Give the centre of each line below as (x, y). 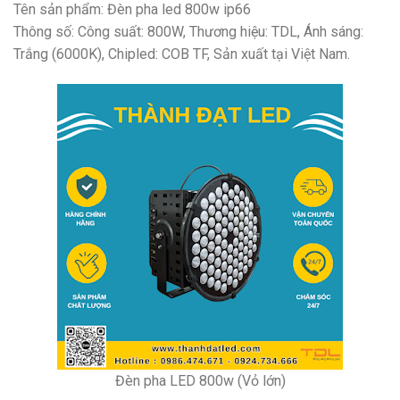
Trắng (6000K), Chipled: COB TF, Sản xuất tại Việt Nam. (182, 54)
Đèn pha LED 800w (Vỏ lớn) (200, 381)
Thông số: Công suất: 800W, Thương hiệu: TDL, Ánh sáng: (188, 32)
